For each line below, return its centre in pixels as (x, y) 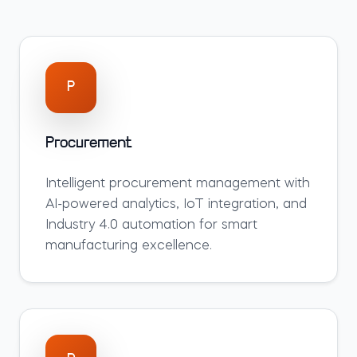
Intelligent (77, 184)
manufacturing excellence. (129, 246)
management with (251, 184)
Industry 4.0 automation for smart (151, 226)
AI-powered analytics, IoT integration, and (176, 205)
